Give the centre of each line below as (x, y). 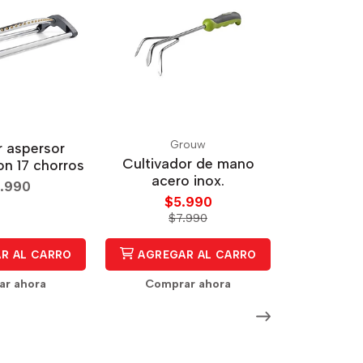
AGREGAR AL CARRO (196, 254)
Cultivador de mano (188, 163)
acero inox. (188, 180)
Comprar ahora (188, 283)
